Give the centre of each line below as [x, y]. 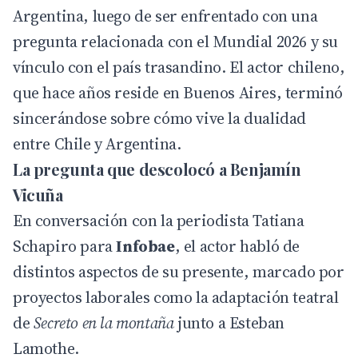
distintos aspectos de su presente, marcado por [179, 272]
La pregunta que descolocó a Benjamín [157, 169]
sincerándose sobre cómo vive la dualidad [160, 119]
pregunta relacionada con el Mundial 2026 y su [176, 42]
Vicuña [38, 195]
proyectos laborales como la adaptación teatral [176, 298]
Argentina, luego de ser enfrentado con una [165, 16]
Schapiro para [65, 247]
